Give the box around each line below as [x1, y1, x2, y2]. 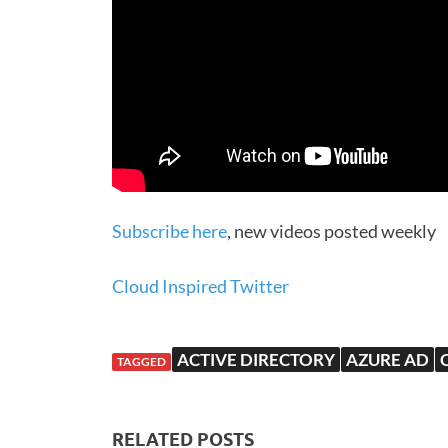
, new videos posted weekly [227, 219, 436, 242]
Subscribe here [112, 219, 227, 242]
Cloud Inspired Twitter [112, 274, 289, 297]
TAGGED [117, 353, 166, 369]
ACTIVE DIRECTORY [177, 348, 335, 370]
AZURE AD [346, 348, 429, 370]
